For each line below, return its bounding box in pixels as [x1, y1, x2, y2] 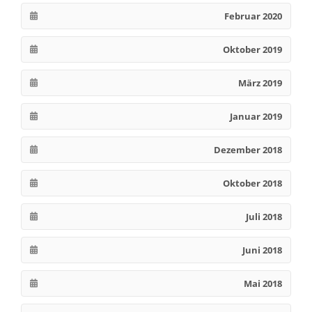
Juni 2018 [242, 243, 282, 256]
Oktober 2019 [223, 42, 282, 56]
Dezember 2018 [214, 143, 282, 156]
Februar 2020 [224, 9, 282, 22]
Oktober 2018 [223, 176, 282, 189]
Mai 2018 [244, 276, 282, 290]
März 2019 [238, 76, 282, 89]
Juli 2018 [246, 210, 282, 223]
